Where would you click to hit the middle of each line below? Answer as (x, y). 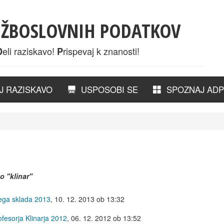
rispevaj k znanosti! (101, 51)
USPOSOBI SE (107, 89)
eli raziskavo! (30, 51)
